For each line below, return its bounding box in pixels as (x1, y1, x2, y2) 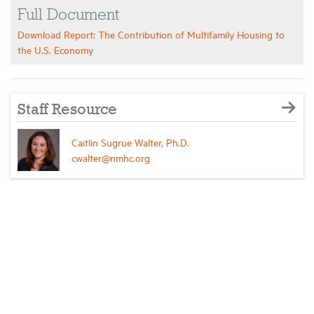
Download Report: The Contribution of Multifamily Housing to (18, 27, 285, 41)
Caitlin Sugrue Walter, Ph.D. (71, 135, 189, 149)
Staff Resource (18, 102, 117, 118)
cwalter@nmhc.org (71, 151, 150, 165)
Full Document (18, 8, 119, 25)
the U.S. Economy (18, 43, 93, 57)
